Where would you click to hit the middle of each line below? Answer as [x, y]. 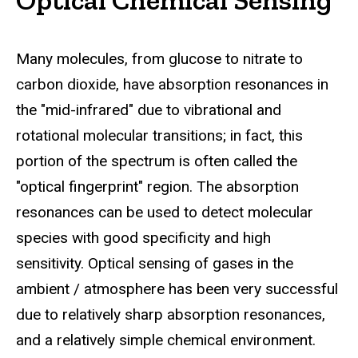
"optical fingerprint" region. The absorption [157, 186]
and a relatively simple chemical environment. [166, 340]
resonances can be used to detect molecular [165, 212]
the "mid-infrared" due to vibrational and [149, 109]
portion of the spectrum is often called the [157, 161]
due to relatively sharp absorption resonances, [171, 314]
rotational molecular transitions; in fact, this [159, 135]
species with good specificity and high [143, 237]
